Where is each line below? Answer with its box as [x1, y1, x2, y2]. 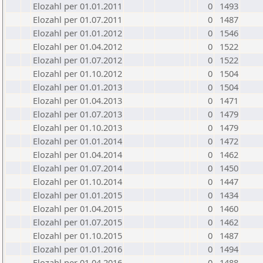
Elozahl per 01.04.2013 [33, 95, 122, 106]
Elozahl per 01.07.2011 [33, 14, 122, 25]
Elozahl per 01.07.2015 [33, 216, 122, 228]
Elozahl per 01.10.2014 [33, 176, 122, 187]
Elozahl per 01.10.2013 [33, 122, 122, 133]
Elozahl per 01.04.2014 [33, 149, 122, 160]
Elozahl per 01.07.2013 [33, 108, 122, 120]
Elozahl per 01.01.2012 [33, 27, 122, 39]
